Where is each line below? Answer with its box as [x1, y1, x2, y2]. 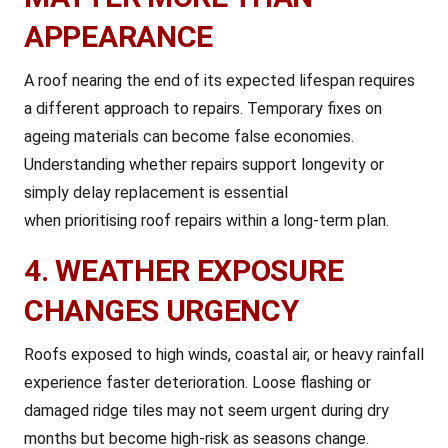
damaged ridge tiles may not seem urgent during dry [24, 401, 389, 420]
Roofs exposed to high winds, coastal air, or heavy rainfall [24, 345, 424, 364]
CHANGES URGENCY [24, 293, 299, 328]
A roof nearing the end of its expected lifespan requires [24, 71, 415, 90]
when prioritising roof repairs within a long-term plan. [24, 211, 389, 230]
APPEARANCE [24, 19, 213, 54]
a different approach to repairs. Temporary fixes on [24, 99, 382, 118]
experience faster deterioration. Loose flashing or [24, 373, 371, 392]
